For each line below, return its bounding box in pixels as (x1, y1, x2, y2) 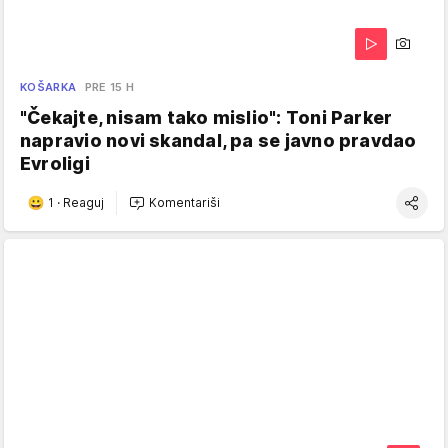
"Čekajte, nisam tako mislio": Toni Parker (20, 106, 393, 128)
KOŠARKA (20, 79, 77, 94)
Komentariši (149, 195, 220, 211)
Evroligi (20, 152, 90, 174)
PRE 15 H (84, 79, 135, 94)
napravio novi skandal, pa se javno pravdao (20, 129, 417, 151)
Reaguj (63, 195, 104, 211)
